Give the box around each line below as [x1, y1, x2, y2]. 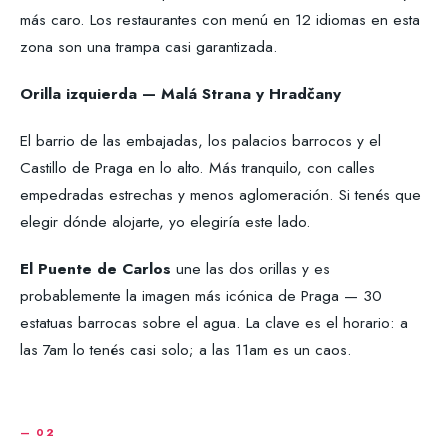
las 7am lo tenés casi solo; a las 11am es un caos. [20, 338, 352, 362]
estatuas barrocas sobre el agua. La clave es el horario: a [20, 311, 408, 335]
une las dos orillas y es [171, 257, 330, 281]
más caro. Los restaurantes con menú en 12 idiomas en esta [20, 8, 420, 32]
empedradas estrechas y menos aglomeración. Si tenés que [20, 183, 421, 207]
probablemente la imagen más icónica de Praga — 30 [20, 284, 382, 308]
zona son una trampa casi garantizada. [20, 35, 278, 59]
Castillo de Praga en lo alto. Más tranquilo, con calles [20, 156, 375, 180]
